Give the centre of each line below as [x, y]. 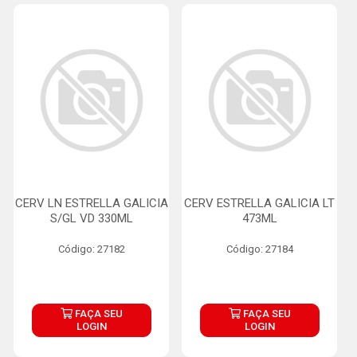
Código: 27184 [259, 249]
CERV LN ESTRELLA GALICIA [91, 203]
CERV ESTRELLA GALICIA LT [259, 203]
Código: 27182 [91, 249]
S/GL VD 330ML [91, 218]
